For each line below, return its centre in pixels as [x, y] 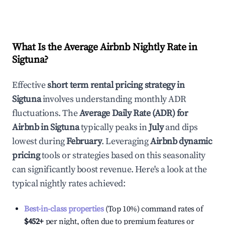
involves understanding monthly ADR [114, 99]
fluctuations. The [46, 113]
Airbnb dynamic [181, 141]
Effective [30, 85]
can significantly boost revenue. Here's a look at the [109, 170]
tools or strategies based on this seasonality [123, 155]
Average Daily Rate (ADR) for [134, 113]
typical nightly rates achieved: [69, 184]
